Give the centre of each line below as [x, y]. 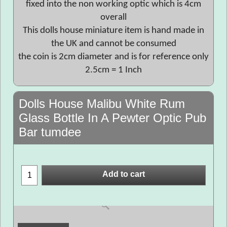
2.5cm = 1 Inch [113, 70]
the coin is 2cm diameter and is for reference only [113, 57]
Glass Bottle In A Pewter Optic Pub [112, 118]
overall [113, 17]
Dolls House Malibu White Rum [102, 104]
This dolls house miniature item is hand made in [113, 31]
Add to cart [124, 174]
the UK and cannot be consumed [113, 44]
